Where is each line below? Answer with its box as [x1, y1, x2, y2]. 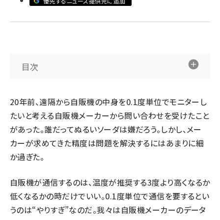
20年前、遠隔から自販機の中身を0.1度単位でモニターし [10, 96, 207, 108]
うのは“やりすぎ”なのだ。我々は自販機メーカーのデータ [10, 204, 206, 216]
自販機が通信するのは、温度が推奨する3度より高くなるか [10, 176, 210, 188]
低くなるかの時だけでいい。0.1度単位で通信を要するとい [10, 190, 210, 202]
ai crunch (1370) [38, 13, 94, 23]
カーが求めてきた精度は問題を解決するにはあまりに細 [10, 137, 204, 149]
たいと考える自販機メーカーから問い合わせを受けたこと [10, 110, 210, 121]
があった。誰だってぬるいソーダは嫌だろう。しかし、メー [10, 123, 202, 135]
